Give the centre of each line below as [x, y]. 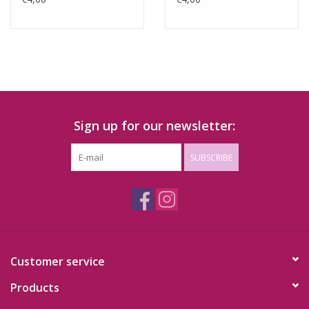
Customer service [58, 261]
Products [35, 287]
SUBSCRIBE [211, 157]
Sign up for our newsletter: [154, 125]
